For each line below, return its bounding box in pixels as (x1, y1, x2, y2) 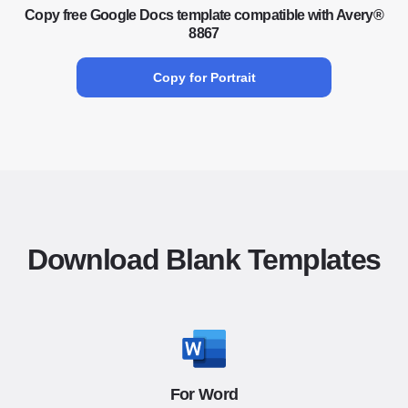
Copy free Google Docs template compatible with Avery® (24, 7, 384, 23)
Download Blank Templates (26, 243, 382, 276)
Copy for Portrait (152, 70, 256, 85)
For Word (169, 385, 239, 403)
